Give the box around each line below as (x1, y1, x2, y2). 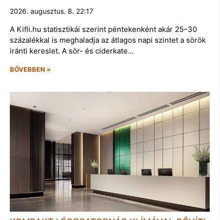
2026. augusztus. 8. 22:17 (10, 6, 93, 15)
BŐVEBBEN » (10, 65, 51, 73)
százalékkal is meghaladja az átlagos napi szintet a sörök (10, 35, 206, 45)
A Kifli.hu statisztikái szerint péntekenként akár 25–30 (10, 24, 197, 34)
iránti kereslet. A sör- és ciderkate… (10, 46, 134, 55)
